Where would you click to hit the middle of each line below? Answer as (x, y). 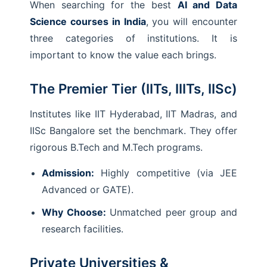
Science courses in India (88, 21)
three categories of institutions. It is (133, 38)
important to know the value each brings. (123, 55)
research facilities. (83, 229)
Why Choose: (74, 212)
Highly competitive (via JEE (166, 173)
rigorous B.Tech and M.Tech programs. (116, 147)
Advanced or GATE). (88, 190)
